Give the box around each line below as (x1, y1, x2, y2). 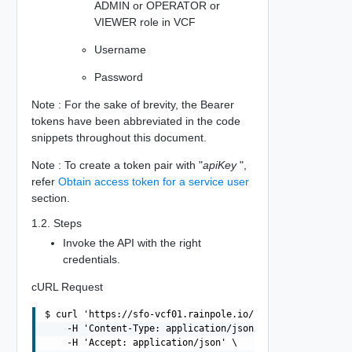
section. (31, 191, 70, 204)
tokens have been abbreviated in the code (31, 114, 240, 127)
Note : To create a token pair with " (31, 158, 203, 171)
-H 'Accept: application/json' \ (44, 336, 237, 348)
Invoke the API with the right (62, 236, 201, 249)
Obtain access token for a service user (57, 174, 249, 188)
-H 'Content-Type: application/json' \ (44, 322, 270, 334)
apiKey (202, 158, 236, 171)
